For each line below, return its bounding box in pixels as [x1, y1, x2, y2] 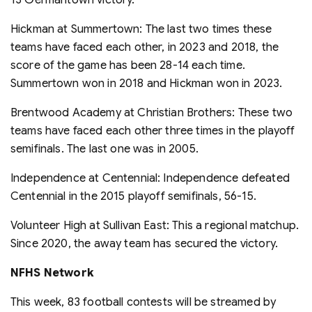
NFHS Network [10, 265, 94, 280]
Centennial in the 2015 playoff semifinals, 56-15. [10, 189, 256, 203]
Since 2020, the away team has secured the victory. [10, 236, 279, 251]
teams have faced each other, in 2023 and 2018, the [10, 40, 279, 54]
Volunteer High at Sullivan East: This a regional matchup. [10, 218, 299, 233]
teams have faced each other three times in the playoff [10, 123, 295, 138]
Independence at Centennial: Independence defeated [10, 171, 290, 185]
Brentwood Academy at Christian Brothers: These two [10, 105, 293, 120]
